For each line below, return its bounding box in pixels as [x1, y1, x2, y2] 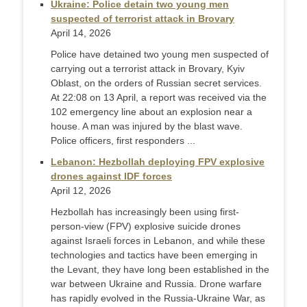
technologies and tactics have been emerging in [51, 249, 258, 261]
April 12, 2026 [51, 185, 111, 197]
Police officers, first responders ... [51, 135, 195, 147]
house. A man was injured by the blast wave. [51, 121, 243, 132]
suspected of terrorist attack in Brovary [51, 13, 234, 25]
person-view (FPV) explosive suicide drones [51, 221, 241, 232]
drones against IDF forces [51, 171, 172, 182]
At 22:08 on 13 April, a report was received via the [51, 92, 267, 103]
